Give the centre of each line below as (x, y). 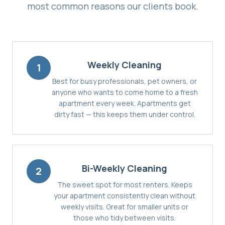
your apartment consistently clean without (125, 195)
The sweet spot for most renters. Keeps (125, 184)
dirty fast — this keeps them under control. (125, 114)
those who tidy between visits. (125, 217)
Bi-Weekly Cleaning (125, 168)
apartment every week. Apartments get (125, 103)
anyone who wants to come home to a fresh (125, 92)
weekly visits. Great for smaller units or (125, 206)
